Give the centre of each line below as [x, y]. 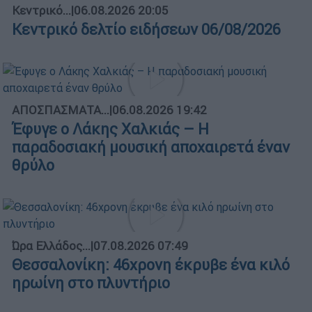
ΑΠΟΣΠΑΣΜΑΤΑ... [61, 110]
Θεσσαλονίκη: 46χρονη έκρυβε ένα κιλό [151, 265]
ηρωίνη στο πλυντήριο [91, 283]
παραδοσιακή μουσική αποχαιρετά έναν [151, 147]
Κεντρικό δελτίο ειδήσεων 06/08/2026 [146, 29]
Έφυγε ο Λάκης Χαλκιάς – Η [110, 129]
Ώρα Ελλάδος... [51, 245]
